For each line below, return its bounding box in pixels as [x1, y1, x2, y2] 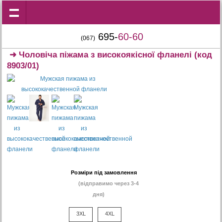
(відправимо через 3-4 [78, 180, 139, 186]
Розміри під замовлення [70, 169, 137, 175]
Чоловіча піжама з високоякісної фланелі [19, 50, 192, 59]
